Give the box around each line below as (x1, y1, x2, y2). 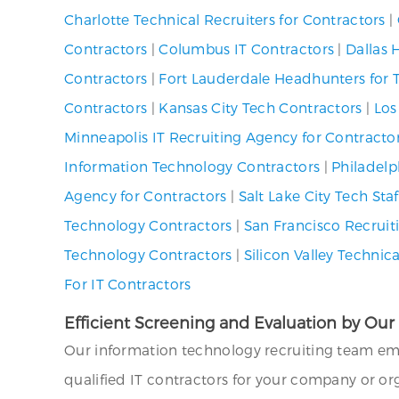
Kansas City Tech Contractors (159, 99, 362, 116)
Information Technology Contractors (64, 158, 321, 175)
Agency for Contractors (64, 187, 227, 204)
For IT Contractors (64, 275, 191, 292)
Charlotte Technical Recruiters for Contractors (64, 11, 386, 28)
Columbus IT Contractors (159, 40, 335, 57)
